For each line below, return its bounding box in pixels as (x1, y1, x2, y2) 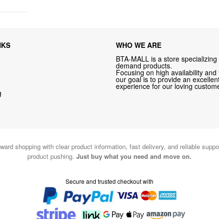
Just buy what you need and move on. (76, 151, 192, 161)
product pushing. (27, 151, 76, 161)
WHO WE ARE (116, 40, 162, 50)
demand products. (116, 61, 173, 71)
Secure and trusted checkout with (66, 176, 153, 185)
